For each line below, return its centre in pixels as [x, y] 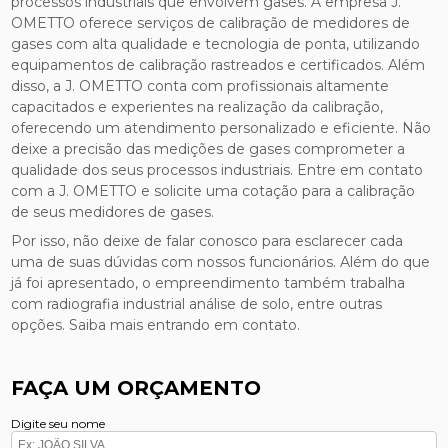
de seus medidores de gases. [113, 212]
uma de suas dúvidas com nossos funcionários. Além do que [221, 262]
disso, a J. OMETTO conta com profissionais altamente [200, 86]
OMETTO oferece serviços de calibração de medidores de [211, 23]
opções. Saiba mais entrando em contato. [156, 325]
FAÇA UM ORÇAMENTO [136, 388]
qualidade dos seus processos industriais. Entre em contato [217, 170]
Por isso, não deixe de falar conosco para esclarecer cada [207, 241]
